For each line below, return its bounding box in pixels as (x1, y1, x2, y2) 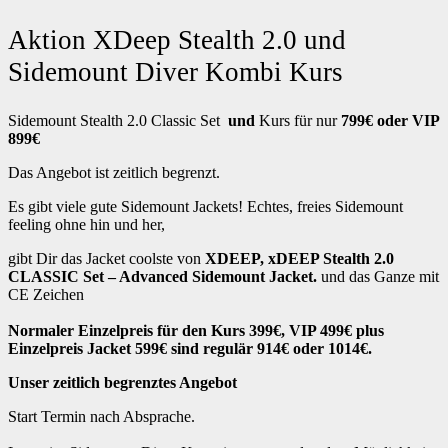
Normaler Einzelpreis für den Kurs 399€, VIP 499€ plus (8, 321, 384, 339)
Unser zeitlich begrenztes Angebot (8, 373, 237, 391)
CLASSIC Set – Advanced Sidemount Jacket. (8, 267, 317, 285)
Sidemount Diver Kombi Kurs (8, 56, 343, 87)
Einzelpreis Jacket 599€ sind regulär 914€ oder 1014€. (8, 339, 372, 357)
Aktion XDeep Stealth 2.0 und (8, 24, 346, 55)
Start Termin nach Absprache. (8, 407, 195, 425)
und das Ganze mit (317, 267, 439, 285)
